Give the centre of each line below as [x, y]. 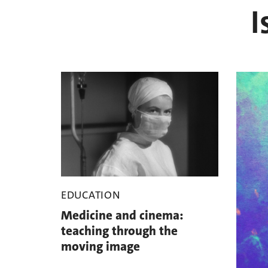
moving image [100, 247]
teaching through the [119, 231]
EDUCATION [91, 195]
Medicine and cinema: [122, 216]
